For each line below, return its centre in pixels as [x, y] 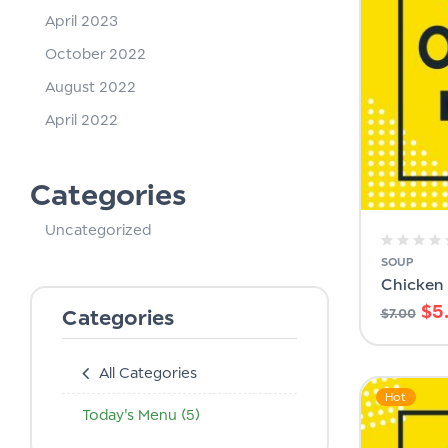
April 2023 [81, 20]
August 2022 [90, 86]
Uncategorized [98, 229]
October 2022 [95, 53]
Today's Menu [131, 414]
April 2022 [81, 119]
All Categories [148, 372]
